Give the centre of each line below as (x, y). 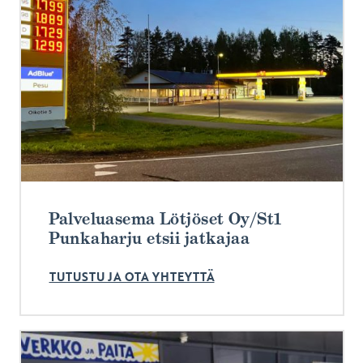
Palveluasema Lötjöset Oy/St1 (165, 218)
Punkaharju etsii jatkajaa (149, 238)
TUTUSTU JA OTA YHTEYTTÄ (132, 277)
